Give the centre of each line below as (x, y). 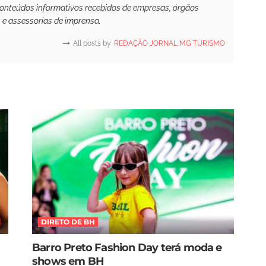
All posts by (92, 43)
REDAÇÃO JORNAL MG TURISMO (170, 43)
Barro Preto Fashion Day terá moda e (127, 248)
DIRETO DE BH (68, 222)
